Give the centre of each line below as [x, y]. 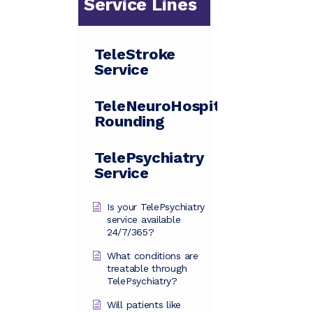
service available [144, 220]
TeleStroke [135, 54]
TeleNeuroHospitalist [174, 106]
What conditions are [153, 256]
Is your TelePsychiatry [156, 207]
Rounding [129, 122]
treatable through [147, 269]
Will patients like [144, 305]
